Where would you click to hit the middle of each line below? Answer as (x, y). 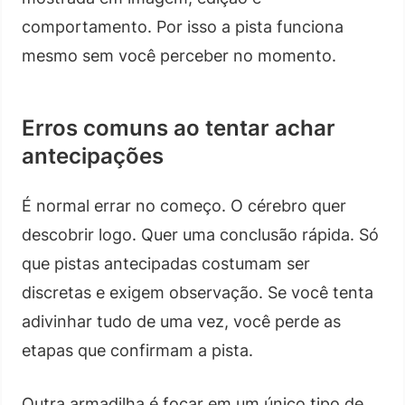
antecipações (93, 155)
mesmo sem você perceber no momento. (179, 55)
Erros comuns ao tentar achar (179, 127)
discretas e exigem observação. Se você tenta (198, 292)
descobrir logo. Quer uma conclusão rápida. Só (200, 234)
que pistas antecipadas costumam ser (166, 263)
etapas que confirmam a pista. (137, 350)
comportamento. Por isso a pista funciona (183, 26)
